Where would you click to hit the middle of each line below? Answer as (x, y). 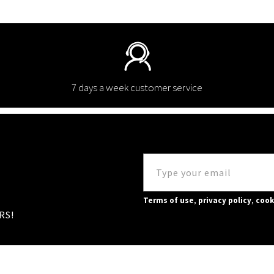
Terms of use (168, 201)
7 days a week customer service (137, 88)
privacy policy (225, 201)
